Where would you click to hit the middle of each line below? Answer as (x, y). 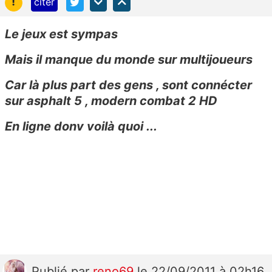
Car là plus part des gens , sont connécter (128, 85)
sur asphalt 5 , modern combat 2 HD (111, 100)
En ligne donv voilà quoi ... (81, 126)
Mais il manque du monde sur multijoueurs (129, 59)
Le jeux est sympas (61, 34)
